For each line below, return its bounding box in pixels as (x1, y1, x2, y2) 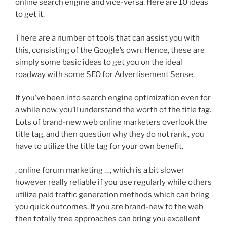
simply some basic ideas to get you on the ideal (15, 57, 182, 67)
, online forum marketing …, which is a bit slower (15, 165, 184, 175)
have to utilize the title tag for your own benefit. (15, 142, 183, 152)
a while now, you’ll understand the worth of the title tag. (15, 105, 211, 115)
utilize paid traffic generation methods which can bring (15, 190, 209, 199)
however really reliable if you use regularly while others (15, 177, 212, 187)
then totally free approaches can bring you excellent (15, 214, 200, 223)
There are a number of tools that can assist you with (15, 33, 200, 43)
